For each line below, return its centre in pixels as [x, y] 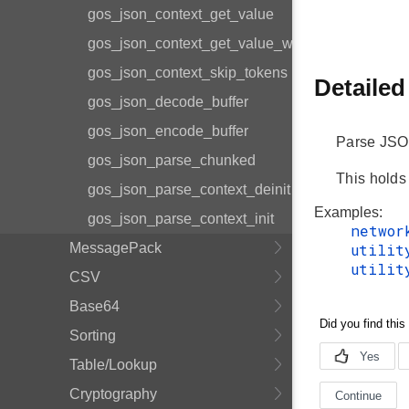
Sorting [93, 336]
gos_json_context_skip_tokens [188, 73]
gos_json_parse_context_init [181, 219]
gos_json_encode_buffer [168, 131]
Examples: [348, 213]
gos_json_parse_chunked [172, 160]
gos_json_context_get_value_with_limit [215, 43]
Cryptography [113, 394]
